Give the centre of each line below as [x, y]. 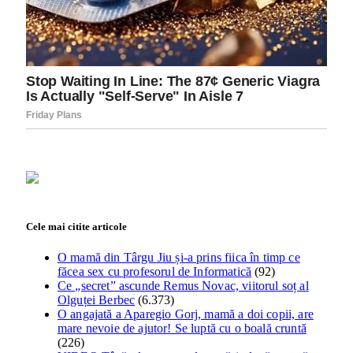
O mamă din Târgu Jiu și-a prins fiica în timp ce [179, 257]
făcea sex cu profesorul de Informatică [155, 271]
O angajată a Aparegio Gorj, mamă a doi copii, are [186, 314]
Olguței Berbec [97, 299]
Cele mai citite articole [76, 226]
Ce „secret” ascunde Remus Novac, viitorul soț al [183, 285]
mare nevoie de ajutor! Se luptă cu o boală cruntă [182, 328]
